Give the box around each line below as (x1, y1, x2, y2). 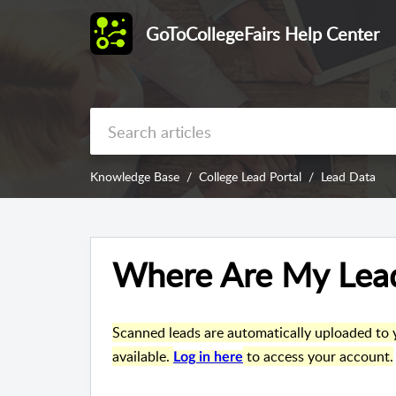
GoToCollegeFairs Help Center (146, 21, 379, 46)
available (112, 346, 166, 367)
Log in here (173, 350, 243, 365)
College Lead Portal (199, 168, 301, 186)
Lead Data (321, 168, 376, 186)
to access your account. (243, 346, 393, 367)
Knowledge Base (90, 168, 179, 186)
